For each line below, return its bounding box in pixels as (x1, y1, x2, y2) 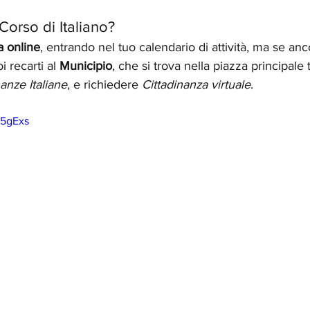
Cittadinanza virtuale (142, 77, 250, 91)
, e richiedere (67, 77, 142, 91)
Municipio (60, 59, 112, 73)
